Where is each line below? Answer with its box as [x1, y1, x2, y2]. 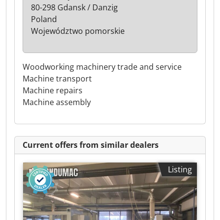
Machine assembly [23, 97, 91, 108]
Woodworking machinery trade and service [23, 61, 182, 72]
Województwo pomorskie [31, 26, 125, 36]
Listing [168, 164, 192, 175]
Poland [31, 14, 57, 25]
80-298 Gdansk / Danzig [31, 2, 118, 13]
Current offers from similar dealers [23, 139, 159, 150]
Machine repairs [23, 85, 82, 96]
